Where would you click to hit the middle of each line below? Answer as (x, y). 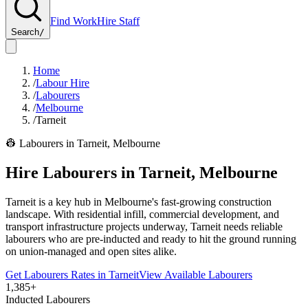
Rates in (88, 274)
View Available (174, 274)
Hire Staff (118, 21)
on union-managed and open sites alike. (91, 251)
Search (25, 32)
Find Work (74, 21)
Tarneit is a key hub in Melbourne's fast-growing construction (139, 201)
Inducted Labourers (48, 299)
